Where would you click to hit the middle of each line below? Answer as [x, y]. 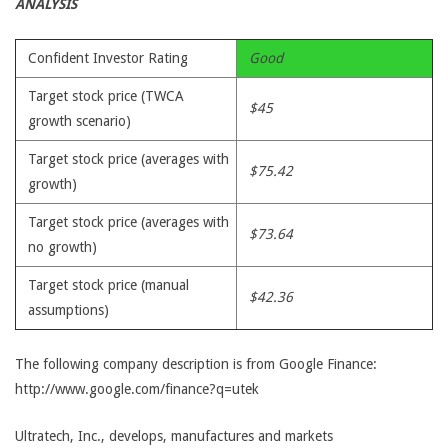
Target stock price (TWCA [106, 96]
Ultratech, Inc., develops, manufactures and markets [174, 436]
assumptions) [68, 310]
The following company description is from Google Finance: [196, 364]
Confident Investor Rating [108, 58]
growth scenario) [79, 121]
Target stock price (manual [108, 285]
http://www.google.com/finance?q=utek [137, 389]
